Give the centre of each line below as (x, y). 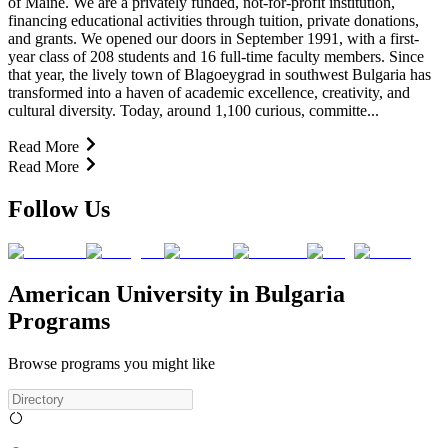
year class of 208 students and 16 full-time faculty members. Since (216, 56)
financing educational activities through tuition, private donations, (213, 20)
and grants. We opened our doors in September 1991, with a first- (213, 38)
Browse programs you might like (111, 363)
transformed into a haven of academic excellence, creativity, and (209, 92)
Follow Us (59, 208)
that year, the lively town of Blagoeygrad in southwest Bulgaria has (219, 74)
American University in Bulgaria (176, 293)
